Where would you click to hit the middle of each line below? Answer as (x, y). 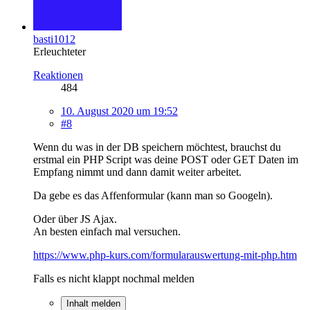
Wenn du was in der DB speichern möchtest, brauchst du (157, 147)
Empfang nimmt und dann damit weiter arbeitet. (137, 172)
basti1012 (54, 39)
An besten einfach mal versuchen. (107, 231)
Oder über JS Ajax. (75, 219)
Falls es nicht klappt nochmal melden (114, 278)
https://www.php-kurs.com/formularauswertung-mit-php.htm (165, 255)
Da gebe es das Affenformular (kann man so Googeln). (153, 195)
